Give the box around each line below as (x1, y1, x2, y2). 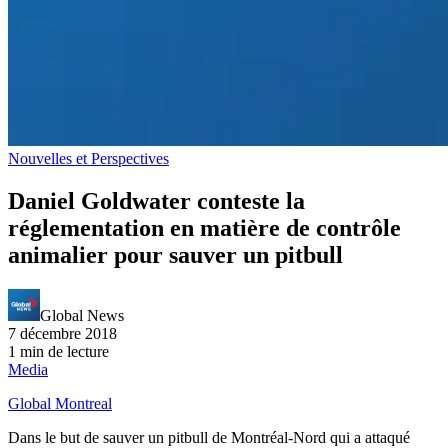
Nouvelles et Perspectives (8, 150, 169, 167)
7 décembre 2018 (8, 324, 117, 342)
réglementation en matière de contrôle (8, 214, 401, 241)
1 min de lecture (8, 342, 109, 360)
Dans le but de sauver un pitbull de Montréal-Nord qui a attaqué (8, 428, 410, 446)
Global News (40, 306, 124, 324)
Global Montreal (8, 394, 112, 412)
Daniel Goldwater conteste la (8, 187, 305, 214)
